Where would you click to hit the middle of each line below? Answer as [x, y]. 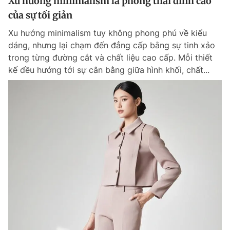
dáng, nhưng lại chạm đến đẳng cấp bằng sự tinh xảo [112, 45]
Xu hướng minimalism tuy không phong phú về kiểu [108, 33]
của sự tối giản [40, 15]
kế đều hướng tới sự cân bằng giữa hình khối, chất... [109, 70]
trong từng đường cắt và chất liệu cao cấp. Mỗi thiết [110, 58]
